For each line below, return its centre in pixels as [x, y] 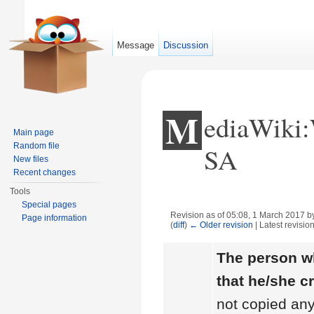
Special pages [49, 205]
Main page [34, 132]
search [270, 236]
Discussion [186, 45]
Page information [55, 218]
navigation [226, 236]
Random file [37, 146]
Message [136, 45]
